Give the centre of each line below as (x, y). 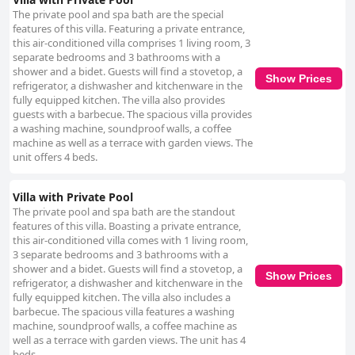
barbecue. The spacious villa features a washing (124, 312)
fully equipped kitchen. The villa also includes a (122, 298)
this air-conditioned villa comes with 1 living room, (130, 240)
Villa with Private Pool (73, 197)
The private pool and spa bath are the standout (124, 212)
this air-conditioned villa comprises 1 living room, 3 (132, 43)
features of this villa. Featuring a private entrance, (129, 29)
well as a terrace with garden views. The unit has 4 (129, 340)
